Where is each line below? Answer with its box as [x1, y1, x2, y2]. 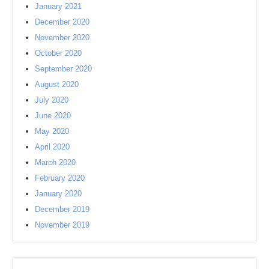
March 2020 [35, 158, 76, 168]
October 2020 [35, 49, 82, 58]
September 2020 [35, 64, 92, 74]
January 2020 [35, 189, 82, 199]
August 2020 [35, 80, 79, 89]
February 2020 [35, 174, 85, 183]
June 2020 [35, 111, 71, 121]
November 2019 [35, 220, 90, 230]
